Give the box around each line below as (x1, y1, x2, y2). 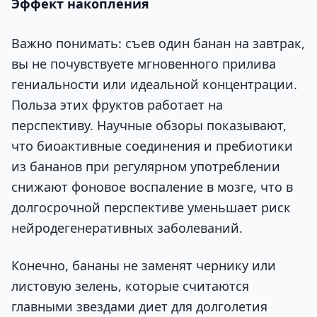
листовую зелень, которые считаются (11, 277, 249, 295)
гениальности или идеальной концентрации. (11, 75, 297, 93)
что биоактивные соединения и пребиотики (11, 137, 293, 154)
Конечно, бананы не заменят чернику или (11, 257, 276, 275)
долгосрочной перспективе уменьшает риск (11, 198, 291, 216)
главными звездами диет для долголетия (11, 298, 267, 316)
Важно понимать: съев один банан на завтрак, (11, 34, 305, 52)
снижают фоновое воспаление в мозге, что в (11, 178, 293, 195)
